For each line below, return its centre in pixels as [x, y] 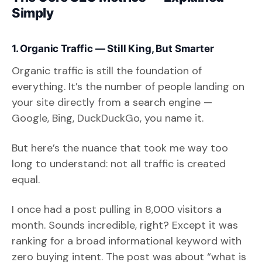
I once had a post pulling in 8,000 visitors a [117, 209]
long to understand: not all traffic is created [119, 163]
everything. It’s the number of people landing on [128, 86]
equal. [26, 179]
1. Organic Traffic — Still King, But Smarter [113, 48]
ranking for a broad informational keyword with [127, 241]
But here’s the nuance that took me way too [120, 148]
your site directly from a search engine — [112, 102]
